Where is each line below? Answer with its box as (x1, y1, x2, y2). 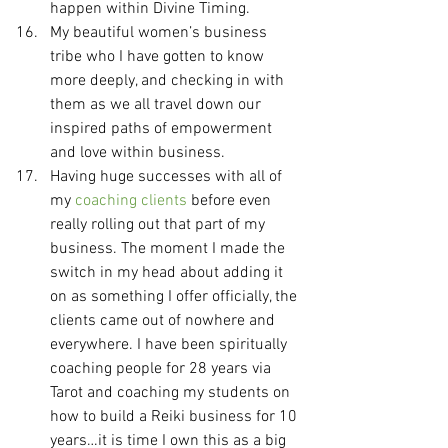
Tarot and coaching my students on (50, 383, 294, 403)
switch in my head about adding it (50, 263, 287, 283)
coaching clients (75, 191, 187, 211)
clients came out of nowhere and (50, 311, 279, 331)
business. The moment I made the (50, 239, 289, 259)
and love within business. (50, 143, 225, 163)
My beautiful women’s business (50, 23, 271, 43)
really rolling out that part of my (50, 215, 269, 235)
